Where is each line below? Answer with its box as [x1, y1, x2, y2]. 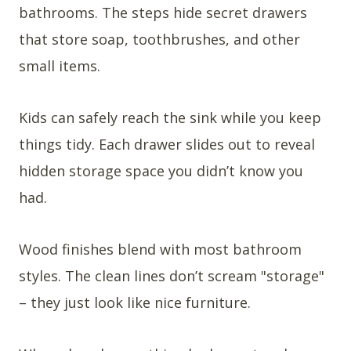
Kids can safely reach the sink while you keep [19, 107, 321, 127]
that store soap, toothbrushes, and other [19, 29, 300, 49]
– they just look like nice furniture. [19, 292, 251, 312]
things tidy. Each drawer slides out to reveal [19, 134, 315, 154]
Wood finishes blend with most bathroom [19, 239, 302, 259]
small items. [19, 56, 100, 75]
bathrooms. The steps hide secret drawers [19, 2, 307, 22]
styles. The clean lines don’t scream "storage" [19, 266, 324, 285]
